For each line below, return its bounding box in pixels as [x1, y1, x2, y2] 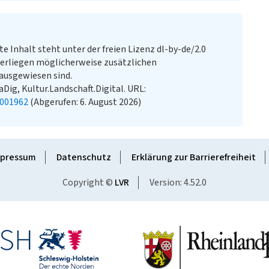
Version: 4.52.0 [150, 176, 207, 189]
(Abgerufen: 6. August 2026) [28, 95, 141, 109]
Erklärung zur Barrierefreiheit [131, 151, 256, 164]
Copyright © [62, 176, 115, 189]
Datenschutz [56, 151, 111, 164]
